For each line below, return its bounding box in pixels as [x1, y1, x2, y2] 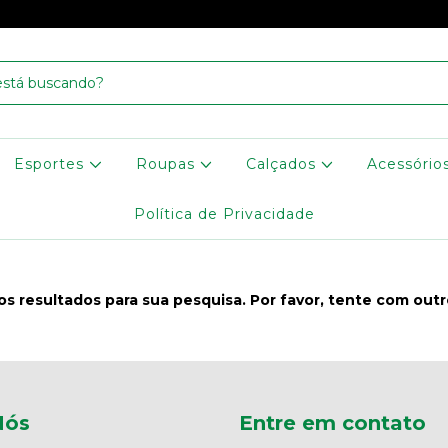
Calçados [245, 155, 321, 173]
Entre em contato [239, 411, 426, 435]
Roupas [135, 155, 200, 173]
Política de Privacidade [133, 205, 315, 223]
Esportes [14, 155, 90, 173]
